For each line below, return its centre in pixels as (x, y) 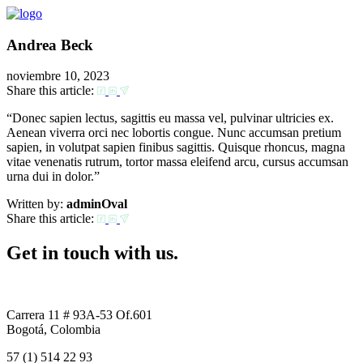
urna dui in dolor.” (53, 177)
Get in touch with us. (92, 253)
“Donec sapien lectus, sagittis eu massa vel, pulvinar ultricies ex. (170, 118)
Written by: (35, 204)
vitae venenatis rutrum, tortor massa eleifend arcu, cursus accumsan (177, 162)
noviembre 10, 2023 (58, 76)
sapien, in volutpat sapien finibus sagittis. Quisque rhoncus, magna (176, 147)
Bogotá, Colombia (53, 330)
